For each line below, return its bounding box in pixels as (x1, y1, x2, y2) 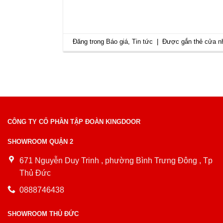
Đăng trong (73, 38, 107, 46)
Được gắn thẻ (162, 38, 205, 46)
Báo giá (106, 38, 128, 46)
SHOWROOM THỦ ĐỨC (7, 210, 79, 218)
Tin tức (132, 38, 153, 46)
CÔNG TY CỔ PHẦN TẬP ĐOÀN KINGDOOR (7, 118, 140, 126)
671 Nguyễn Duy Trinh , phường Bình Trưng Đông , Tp (19, 156, 213, 165)
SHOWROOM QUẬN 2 (7, 138, 73, 146)
